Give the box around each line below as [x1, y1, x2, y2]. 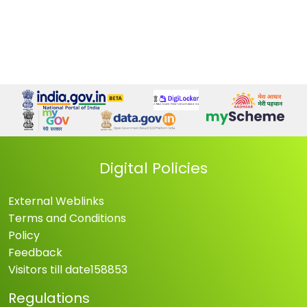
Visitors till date [8, 261, 90, 278]
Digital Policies [99, 157, 208, 179]
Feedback [8, 244, 62, 260]
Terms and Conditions [8, 210, 126, 226]
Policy [8, 227, 40, 243]
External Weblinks [8, 193, 104, 209]
